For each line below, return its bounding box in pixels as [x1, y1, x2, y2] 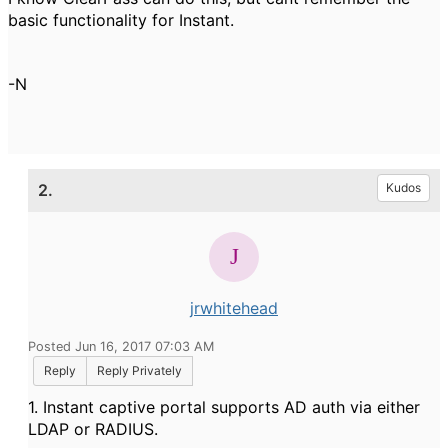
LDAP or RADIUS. [28, 419, 158, 439]
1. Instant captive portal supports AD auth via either [28, 397, 420, 417]
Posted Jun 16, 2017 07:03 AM [28, 339, 214, 354]
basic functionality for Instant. [8, 10, 239, 30]
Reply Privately [97, 363, 182, 378]
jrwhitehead [190, 298, 278, 318]
